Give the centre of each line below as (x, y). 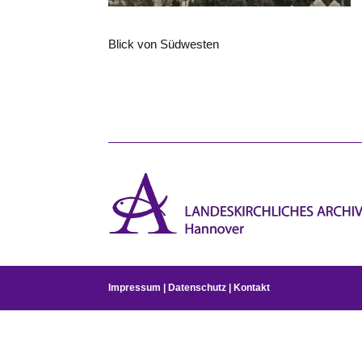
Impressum (135, 288)
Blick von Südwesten (164, 44)
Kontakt (252, 288)
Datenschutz (198, 288)
